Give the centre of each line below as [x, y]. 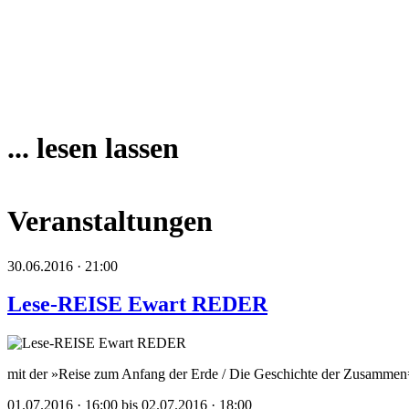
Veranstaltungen [110, 221]
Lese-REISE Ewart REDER [137, 304]
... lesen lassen [93, 148]
